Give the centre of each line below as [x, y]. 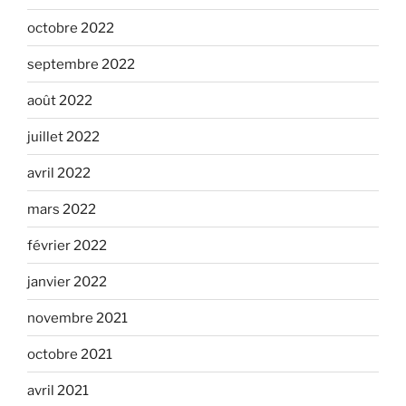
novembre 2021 [77, 318]
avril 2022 [59, 173]
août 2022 [60, 100]
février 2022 [67, 245]
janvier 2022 [67, 281]
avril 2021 [58, 390]
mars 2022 [62, 209]
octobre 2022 [71, 28]
